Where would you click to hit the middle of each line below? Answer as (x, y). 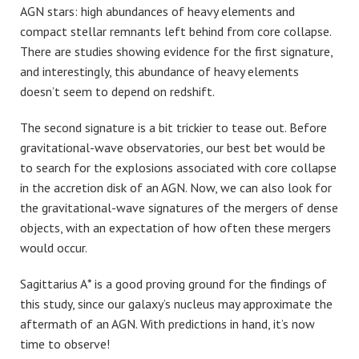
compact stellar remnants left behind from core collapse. (175, 31)
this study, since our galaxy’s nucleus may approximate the (176, 303)
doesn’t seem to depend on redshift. (117, 91)
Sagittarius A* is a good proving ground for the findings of (173, 283)
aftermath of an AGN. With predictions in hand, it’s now (167, 323)
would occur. (54, 247)
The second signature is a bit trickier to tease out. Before (173, 127)
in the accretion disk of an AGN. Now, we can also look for (176, 187)
